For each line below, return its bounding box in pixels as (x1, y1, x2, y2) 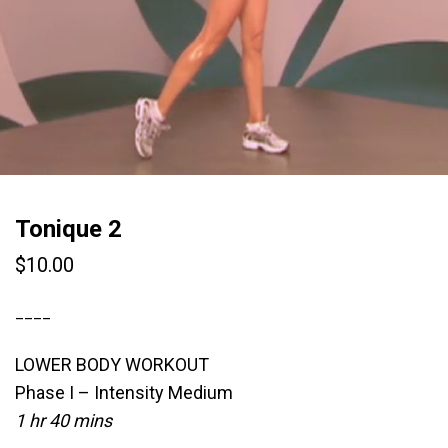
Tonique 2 (15, 215, 122, 243)
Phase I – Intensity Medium (15, 382, 233, 403)
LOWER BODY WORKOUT (15, 354, 209, 375)
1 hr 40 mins (15, 410, 112, 431)
